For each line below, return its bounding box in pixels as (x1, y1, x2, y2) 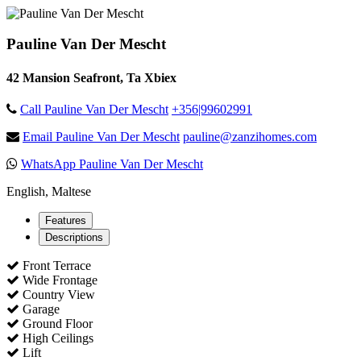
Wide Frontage (19, 272, 98, 287)
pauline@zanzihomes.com (183, 129, 317, 143)
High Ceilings (19, 330, 93, 345)
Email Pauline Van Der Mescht (23, 129, 180, 143)
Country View (19, 287, 95, 301)
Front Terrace (19, 258, 91, 272)
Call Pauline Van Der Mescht (20, 102, 168, 116)
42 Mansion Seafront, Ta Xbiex (6, 70, 176, 85)
